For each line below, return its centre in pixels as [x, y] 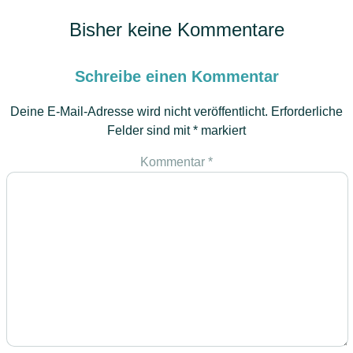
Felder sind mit [150, 130]
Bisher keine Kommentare [176, 29]
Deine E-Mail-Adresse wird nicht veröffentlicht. [139, 111]
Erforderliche [307, 111]
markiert [222, 130]
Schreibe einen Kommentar [176, 76]
